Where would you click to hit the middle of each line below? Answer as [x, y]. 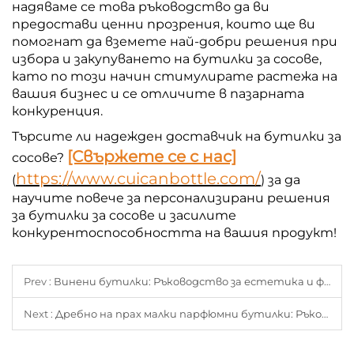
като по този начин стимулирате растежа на [175, 76]
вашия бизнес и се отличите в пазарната [158, 93]
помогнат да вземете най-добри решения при [175, 41]
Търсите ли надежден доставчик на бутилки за [177, 136]
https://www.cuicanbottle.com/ [138, 178]
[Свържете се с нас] [152, 156]
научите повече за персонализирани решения [171, 198]
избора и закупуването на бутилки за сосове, [167, 58]
